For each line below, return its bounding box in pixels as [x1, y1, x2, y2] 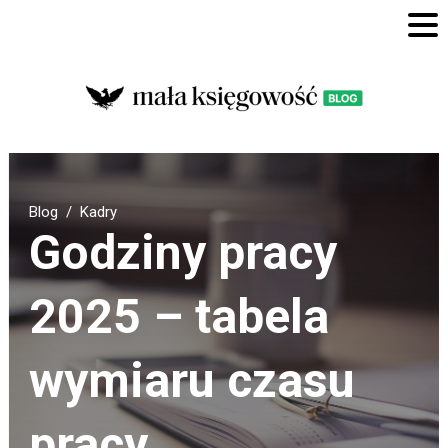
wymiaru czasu [28, 351, 355, 409]
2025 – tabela [28, 287, 329, 345]
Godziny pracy [28, 223, 337, 281]
